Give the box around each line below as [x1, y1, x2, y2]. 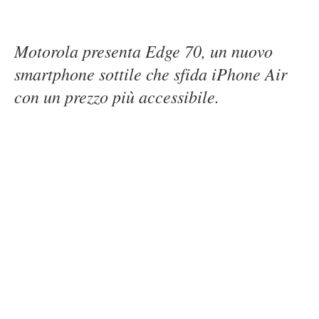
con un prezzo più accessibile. [14, 85, 219, 108]
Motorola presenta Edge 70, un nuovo [14, 39, 273, 62]
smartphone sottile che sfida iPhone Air [14, 62, 287, 85]
